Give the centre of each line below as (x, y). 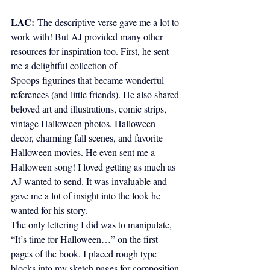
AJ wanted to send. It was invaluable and (90, 181)
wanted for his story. (49, 210)
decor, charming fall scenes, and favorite (88, 138)
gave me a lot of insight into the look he (87, 196)
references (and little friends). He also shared (96, 95)
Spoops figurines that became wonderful (89, 80)
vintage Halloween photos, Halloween (84, 124)
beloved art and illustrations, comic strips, (90, 109)
